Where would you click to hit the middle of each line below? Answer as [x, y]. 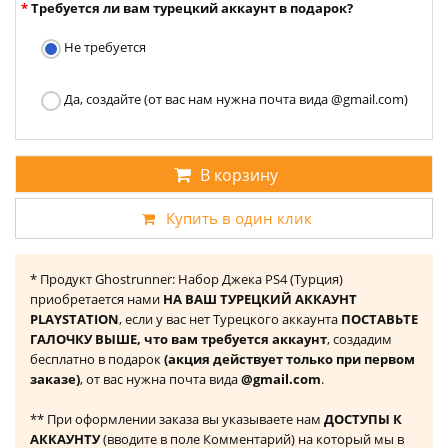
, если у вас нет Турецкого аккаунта [230, 319]
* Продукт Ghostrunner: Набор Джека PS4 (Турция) [186, 279]
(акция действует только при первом [289, 359]
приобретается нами [96, 299]
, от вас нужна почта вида [160, 379]
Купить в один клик [239, 218]
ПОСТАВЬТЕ [379, 319]
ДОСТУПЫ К [363, 419]
